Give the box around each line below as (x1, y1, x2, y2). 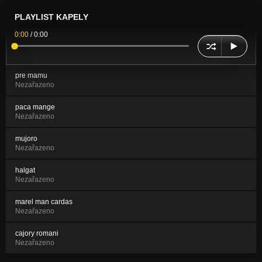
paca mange (15, 102, 55, 111)
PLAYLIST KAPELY (15, 12, 88, 22)
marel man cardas (15, 197, 73, 206)
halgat (15, 166, 35, 174)
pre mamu (15, 71, 47, 80)
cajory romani (15, 229, 58, 237)
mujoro (15, 134, 37, 143)
